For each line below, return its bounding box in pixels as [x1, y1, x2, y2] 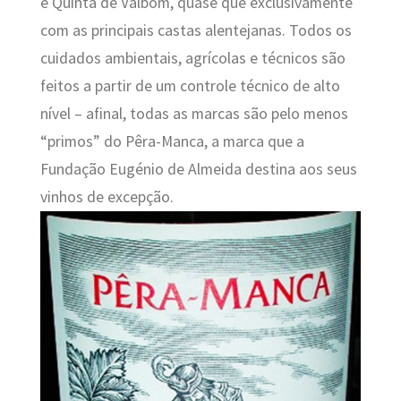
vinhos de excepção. [39, 186, 174, 207]
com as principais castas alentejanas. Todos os [39, 20, 352, 40]
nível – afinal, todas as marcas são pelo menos [39, 103, 348, 124]
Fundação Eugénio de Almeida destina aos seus [39, 158, 357, 179]
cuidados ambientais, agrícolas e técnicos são [39, 47, 346, 68]
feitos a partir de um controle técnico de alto [39, 75, 340, 96]
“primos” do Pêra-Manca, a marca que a [39, 131, 304, 151]
